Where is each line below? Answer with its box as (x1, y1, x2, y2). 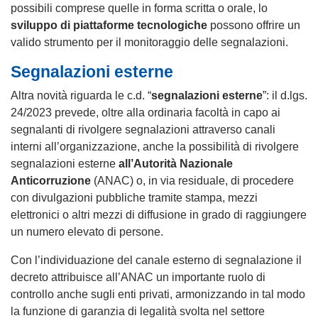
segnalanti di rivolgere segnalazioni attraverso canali (11, 124, 275, 136)
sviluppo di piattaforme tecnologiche (11, 19, 207, 31)
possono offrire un (207, 19, 300, 31)
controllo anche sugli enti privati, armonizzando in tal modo (11, 288, 305, 300)
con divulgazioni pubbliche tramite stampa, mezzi (11, 192, 258, 204)
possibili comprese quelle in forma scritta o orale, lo (11, 2, 268, 14)
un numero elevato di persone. (11, 226, 163, 238)
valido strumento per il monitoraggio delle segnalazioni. (11, 36, 288, 48)
